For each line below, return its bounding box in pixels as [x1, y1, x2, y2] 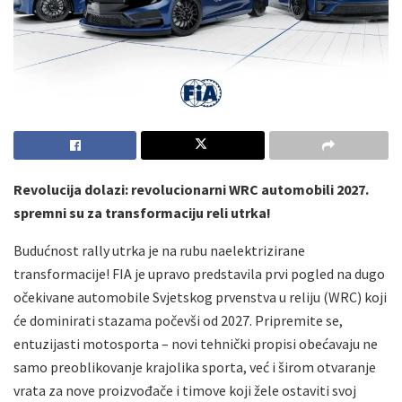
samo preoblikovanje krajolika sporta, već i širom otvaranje [13, 357, 376, 376]
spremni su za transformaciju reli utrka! [13, 203, 271, 222]
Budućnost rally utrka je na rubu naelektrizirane [13, 240, 305, 259]
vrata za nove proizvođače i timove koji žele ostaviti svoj [13, 380, 356, 399]
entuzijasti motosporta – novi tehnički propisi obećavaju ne [13, 334, 378, 353]
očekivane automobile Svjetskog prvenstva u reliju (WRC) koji [13, 287, 387, 306]
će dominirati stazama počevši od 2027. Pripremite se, [13, 310, 343, 329]
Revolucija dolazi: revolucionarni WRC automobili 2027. [13, 179, 369, 198]
